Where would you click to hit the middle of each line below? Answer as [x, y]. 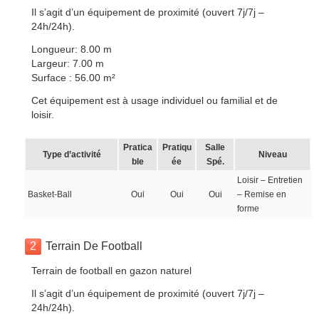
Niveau [272, 155]
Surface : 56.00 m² [74, 78]
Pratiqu [177, 147]
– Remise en [262, 194]
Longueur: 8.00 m [72, 49]
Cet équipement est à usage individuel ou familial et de [155, 100]
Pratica [138, 147]
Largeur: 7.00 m [68, 63]
